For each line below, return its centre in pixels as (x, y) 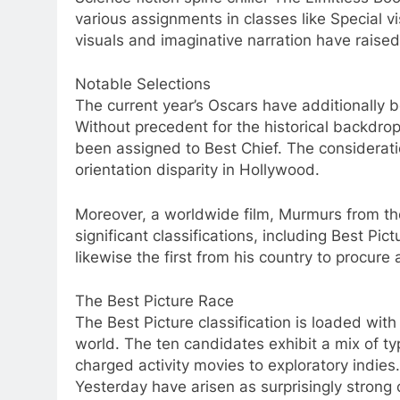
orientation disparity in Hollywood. (197, 170)
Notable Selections (143, 84)
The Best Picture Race (154, 301)
